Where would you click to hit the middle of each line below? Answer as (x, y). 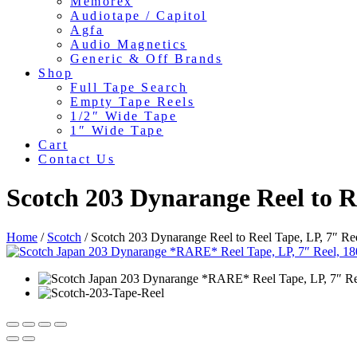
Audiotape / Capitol (139, 16)
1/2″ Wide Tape (124, 116)
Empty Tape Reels (132, 102)
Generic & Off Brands (146, 59)
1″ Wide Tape (117, 130)
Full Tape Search (129, 87)
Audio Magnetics (129, 44)
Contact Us (76, 159)
